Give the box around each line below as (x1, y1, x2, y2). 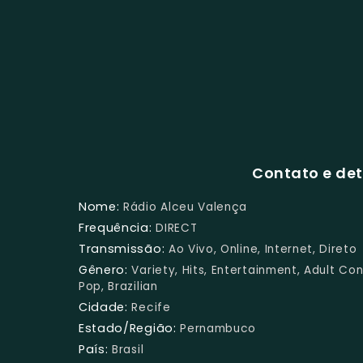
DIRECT (156, 220, 198, 236)
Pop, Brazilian (79, 278, 158, 294)
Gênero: (79, 261, 128, 278)
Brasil (112, 341, 144, 357)
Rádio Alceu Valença (123, 199, 248, 215)
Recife (131, 299, 171, 315)
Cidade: (79, 298, 128, 315)
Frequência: (79, 219, 152, 236)
